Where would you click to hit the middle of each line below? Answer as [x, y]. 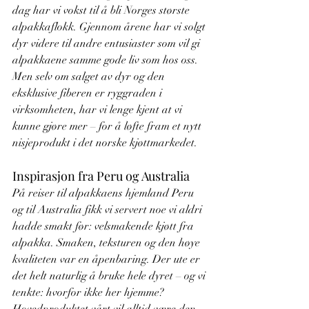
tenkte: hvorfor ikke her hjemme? [90, 292]
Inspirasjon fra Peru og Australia [101, 176]
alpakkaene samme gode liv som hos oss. [107, 60]
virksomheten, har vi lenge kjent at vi [99, 110]
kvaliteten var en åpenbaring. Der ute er [108, 259]
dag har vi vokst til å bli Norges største [102, 10]
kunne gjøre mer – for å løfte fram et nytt [108, 126]
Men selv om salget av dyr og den [90, 77]
